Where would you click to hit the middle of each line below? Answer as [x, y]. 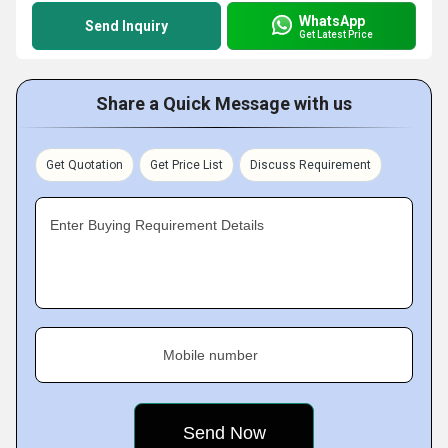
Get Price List [186, 165]
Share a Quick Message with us [224, 103]
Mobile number [210, 355]
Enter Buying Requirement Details [157, 225]
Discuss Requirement [310, 165]
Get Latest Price [336, 34]
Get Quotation [84, 165]
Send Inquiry [126, 26]
